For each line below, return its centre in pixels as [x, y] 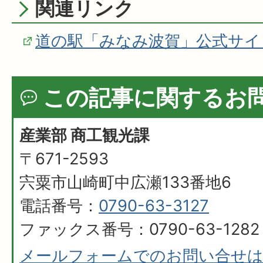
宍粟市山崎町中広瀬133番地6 [125, 183]
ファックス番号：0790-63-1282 [139, 230]
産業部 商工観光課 [85, 136]
